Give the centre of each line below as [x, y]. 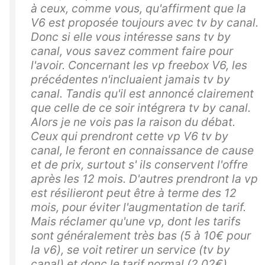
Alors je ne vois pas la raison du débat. [133, 122]
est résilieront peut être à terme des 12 [134, 193]
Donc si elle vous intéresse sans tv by [131, 36]
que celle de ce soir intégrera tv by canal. [141, 107]
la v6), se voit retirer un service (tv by [130, 249]
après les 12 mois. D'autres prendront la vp [144, 178]
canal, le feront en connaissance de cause [142, 150]
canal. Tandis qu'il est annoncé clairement [142, 93]
